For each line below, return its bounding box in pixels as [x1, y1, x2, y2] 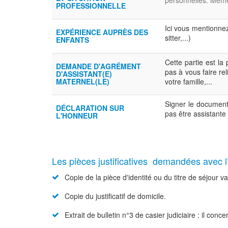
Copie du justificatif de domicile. [65, 191, 166, 201]
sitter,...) [165, 33, 191, 43]
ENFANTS [56, 35, 89, 45]
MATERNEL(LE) [56, 76, 109, 87]
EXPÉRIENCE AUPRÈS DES [56, 27, 148, 37]
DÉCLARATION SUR [56, 103, 124, 113]
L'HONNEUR [56, 110, 98, 121]
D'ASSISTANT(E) [56, 69, 112, 79]
